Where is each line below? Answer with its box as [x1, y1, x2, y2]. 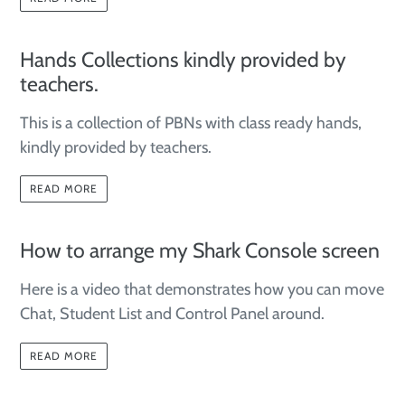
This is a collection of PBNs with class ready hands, [20, 112, 362, 133]
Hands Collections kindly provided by [20, 46, 346, 72]
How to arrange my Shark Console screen [20, 238, 380, 264]
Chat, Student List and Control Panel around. [20, 304, 328, 325]
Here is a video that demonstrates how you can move [20, 279, 384, 300]
